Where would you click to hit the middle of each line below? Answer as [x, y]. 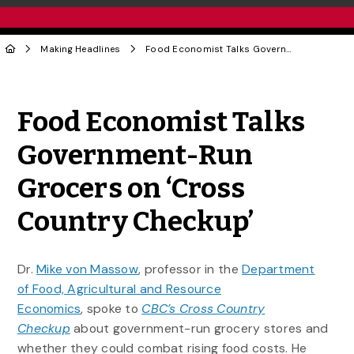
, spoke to [111, 308]
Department [279, 269]
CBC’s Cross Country [203, 308]
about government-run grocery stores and [201, 328]
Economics [49, 308]
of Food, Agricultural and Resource [119, 288]
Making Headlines [81, 49]
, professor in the [190, 269]
